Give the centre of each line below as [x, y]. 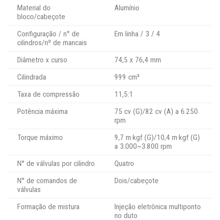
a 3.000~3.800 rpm [143, 146]
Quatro [124, 163]
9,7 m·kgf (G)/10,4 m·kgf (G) [157, 137]
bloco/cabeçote [41, 16]
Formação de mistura [48, 206]
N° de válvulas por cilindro [56, 163]
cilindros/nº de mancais [52, 42]
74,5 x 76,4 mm [138, 60]
